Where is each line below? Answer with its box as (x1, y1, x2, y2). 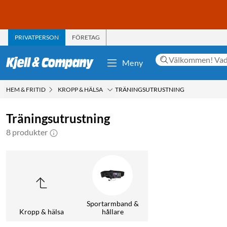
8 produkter (6, 127, 48, 137)
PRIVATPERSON (15, 33, 59, 41)
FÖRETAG (72, 33, 100, 41)
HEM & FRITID (6, 85, 46, 93)
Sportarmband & (86, 199, 139, 208)
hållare (101, 207, 124, 216)
